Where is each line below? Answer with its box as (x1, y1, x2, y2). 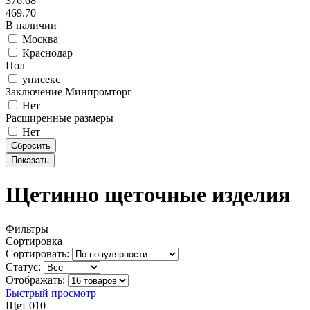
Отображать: (6, 273, 65, 286)
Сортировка (6, 235, 62, 247)
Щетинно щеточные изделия (6, 182, 290, 208)
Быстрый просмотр (6, 286, 96, 299)
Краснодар (22, 47, 73, 60)
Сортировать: (6, 247, 69, 259)
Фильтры (6, 222, 48, 235)
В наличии (6, 19, 57, 32)
